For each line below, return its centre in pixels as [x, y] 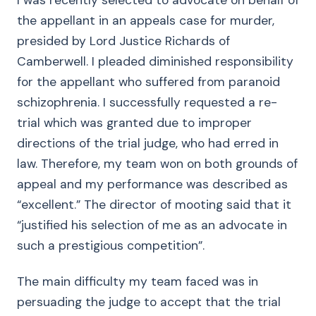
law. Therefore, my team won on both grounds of [157, 164]
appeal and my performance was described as [152, 184]
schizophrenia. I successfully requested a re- [147, 102]
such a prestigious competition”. [111, 245]
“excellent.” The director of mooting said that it [154, 205]
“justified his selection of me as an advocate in [152, 225]
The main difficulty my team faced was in [138, 281]
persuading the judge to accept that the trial [149, 302]
